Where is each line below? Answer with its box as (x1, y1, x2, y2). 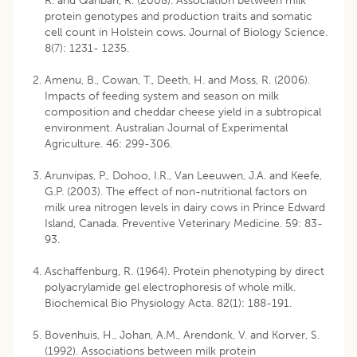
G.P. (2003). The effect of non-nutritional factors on (45, 184, 307, 198)
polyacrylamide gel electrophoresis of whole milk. (45, 280, 296, 294)
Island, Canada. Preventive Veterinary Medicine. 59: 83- (45, 216, 323, 230)
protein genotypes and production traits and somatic (45, 9, 312, 23)
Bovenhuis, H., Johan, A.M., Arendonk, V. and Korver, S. (45, 328, 320, 342)
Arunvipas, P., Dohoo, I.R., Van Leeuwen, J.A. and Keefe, (45, 168, 322, 182)
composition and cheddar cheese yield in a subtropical (45, 104, 321, 119)
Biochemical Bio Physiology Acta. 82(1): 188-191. (45, 296, 292, 310)
